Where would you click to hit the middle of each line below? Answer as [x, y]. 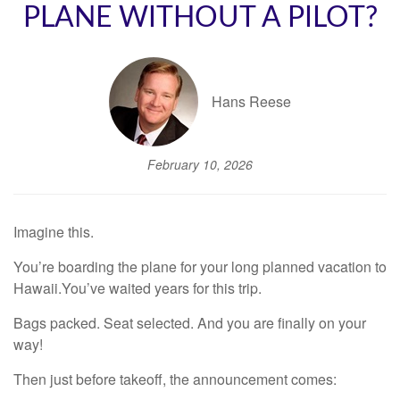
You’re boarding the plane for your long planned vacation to [200, 266]
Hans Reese [251, 102]
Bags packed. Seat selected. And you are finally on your [190, 322]
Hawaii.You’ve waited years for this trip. [137, 287]
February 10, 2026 [200, 164]
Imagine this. [54, 231]
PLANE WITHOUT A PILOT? [200, 17]
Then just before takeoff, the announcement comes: [175, 379]
